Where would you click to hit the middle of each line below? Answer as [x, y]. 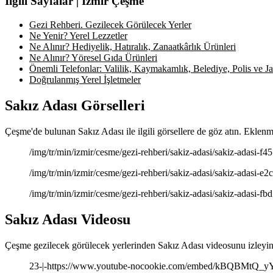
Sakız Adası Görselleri [75, 105]
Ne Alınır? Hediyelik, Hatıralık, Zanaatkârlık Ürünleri [133, 47]
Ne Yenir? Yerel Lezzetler [78, 36]
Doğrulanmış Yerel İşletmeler [85, 80]
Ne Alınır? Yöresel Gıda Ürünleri [93, 58]
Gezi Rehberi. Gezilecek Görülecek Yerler [110, 25]
